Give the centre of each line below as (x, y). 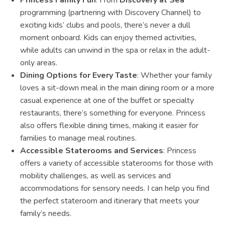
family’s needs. (46, 214)
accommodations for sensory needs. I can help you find (115, 189)
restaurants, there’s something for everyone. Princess (113, 113)
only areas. (39, 63)
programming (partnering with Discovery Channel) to (110, 13)
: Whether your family (175, 76)
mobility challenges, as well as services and (95, 176)
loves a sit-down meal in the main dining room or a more (117, 88)
